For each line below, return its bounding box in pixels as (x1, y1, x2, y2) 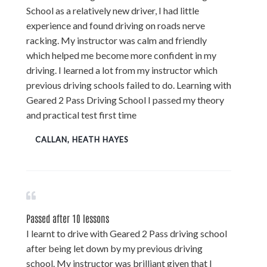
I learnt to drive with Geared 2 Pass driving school (26, 227, 227, 239)
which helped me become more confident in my (26, 49, 216, 61)
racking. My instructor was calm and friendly (26, 34, 207, 46)
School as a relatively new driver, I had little (26, 4, 199, 16)
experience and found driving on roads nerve (26, 19, 205, 31)
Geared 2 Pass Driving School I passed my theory (26, 94, 224, 105)
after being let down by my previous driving (26, 242, 203, 254)
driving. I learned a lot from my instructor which (26, 64, 218, 76)
